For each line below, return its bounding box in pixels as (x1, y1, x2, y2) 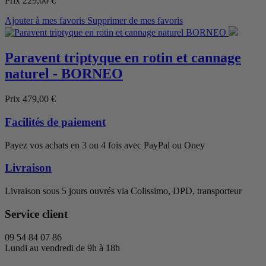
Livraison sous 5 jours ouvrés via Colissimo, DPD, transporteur (5, 186, 242, 197)
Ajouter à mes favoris (5, 15, 85, 26)
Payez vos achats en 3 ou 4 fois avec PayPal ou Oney (5, 140, 205, 150)
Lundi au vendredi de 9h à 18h (5, 242, 120, 253)
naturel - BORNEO (5, 66, 123, 82)
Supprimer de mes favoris (87, 15, 183, 26)
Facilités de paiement (5, 115, 106, 128)
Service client (5, 207, 68, 220)
